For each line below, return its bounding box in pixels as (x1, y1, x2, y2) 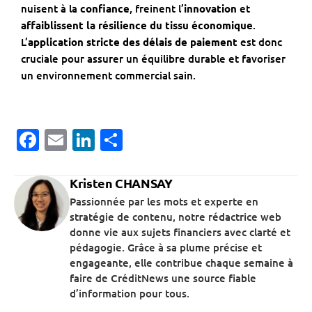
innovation (184, 1, 237, 16)
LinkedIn (95, 126, 183, 154)
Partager (123, 126, 212, 154)
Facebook (39, 126, 138, 154)
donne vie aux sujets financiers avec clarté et (70, 225, 290, 240)
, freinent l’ (130, 1, 184, 16)
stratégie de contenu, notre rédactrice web (70, 210, 281, 224)
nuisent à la (21, 1, 80, 16)
